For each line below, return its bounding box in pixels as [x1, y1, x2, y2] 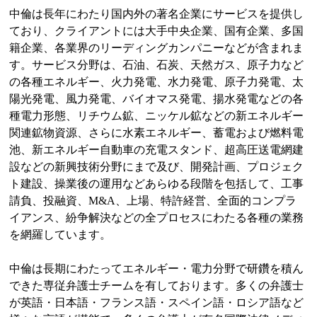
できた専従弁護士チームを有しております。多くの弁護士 [9, 279, 304, 292]
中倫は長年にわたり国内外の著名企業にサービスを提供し [9, 8, 304, 20]
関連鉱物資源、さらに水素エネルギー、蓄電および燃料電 [9, 127, 304, 139]
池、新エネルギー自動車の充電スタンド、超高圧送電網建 [9, 144, 304, 156]
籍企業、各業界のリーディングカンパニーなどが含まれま [9, 42, 304, 54]
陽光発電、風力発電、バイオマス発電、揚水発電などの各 [9, 93, 304, 105]
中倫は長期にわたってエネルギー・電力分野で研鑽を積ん [9, 263, 304, 275]
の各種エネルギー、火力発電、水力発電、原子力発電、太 [9, 76, 304, 88]
